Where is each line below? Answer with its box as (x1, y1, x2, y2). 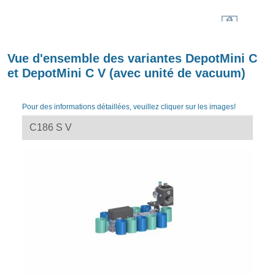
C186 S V (29, 122, 72, 133)
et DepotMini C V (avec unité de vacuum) (7, 66, 246, 80)
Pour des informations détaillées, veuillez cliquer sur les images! (22, 103, 236, 112)
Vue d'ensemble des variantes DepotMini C (7, 52, 257, 66)
